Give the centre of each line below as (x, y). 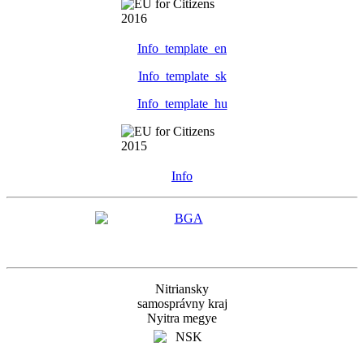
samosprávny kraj (182, 303)
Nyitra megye (182, 318)
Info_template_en (182, 48)
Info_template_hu (182, 103)
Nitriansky (182, 288)
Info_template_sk (182, 76)
